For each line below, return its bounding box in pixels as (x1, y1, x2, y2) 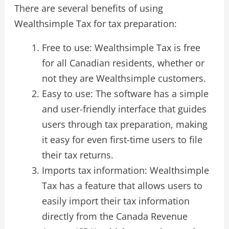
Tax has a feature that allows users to (41, 179, 202, 192)
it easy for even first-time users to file (41, 133, 202, 146)
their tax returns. (41, 148, 113, 161)
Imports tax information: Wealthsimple (41, 164, 209, 176)
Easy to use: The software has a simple (41, 87, 209, 100)
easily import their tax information (41, 194, 190, 207)
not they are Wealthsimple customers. (41, 72, 206, 84)
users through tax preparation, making (41, 118, 208, 130)
